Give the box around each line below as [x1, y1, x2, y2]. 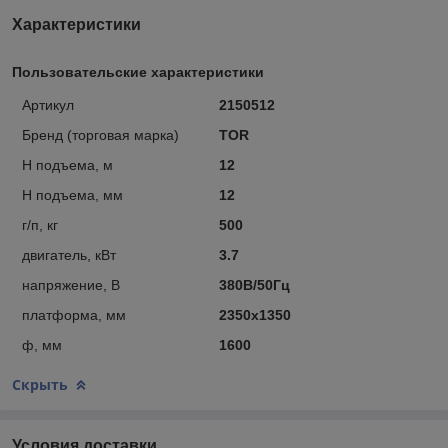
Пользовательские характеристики [12, 63, 264, 80]
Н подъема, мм [22, 186, 123, 203]
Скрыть [12, 374, 68, 394]
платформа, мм [22, 306, 126, 323]
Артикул [22, 96, 74, 113]
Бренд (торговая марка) [22, 126, 179, 143]
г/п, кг [22, 216, 58, 233]
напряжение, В [22, 276, 120, 293]
